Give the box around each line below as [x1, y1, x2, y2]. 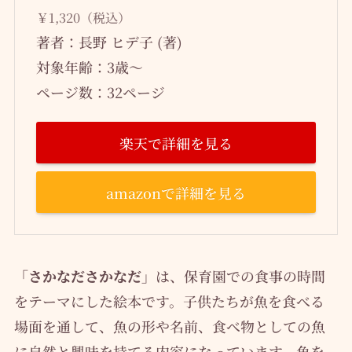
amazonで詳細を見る [106, 181, 246, 203]
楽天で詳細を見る [119, 132, 233, 153]
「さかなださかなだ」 [13, 265, 156, 286]
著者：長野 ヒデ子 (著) [35, 31, 182, 52]
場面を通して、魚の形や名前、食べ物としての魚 [13, 315, 325, 336]
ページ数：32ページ [35, 81, 165, 102]
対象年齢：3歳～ [35, 56, 143, 77]
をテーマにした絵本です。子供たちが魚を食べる [13, 290, 324, 311]
